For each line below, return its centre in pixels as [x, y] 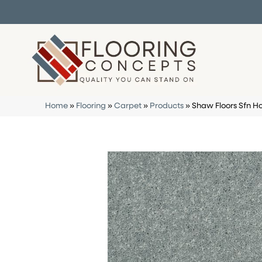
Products [167, 106]
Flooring [91, 106]
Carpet [128, 106]
